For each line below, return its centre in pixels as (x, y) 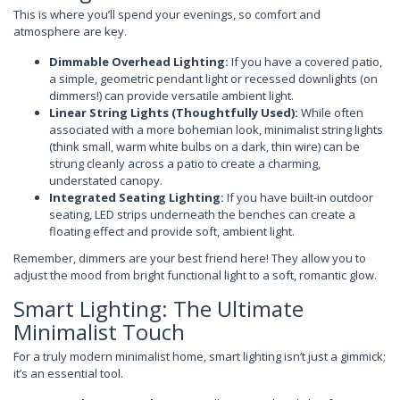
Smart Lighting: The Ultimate (158, 308)
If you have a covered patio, (305, 61)
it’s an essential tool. (68, 373)
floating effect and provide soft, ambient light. (172, 231)
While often (331, 112)
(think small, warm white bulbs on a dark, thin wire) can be (204, 146)
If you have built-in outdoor (299, 197)
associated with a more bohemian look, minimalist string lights (216, 129)
